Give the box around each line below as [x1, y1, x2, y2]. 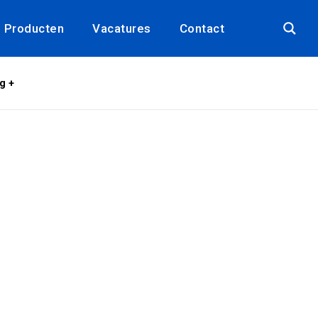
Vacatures [92, 21, 151, 35]
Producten [4, 21, 64, 35]
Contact [179, 21, 224, 35]
